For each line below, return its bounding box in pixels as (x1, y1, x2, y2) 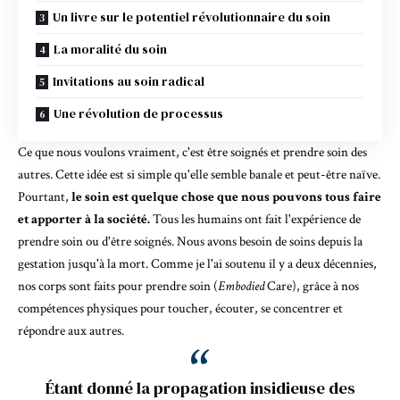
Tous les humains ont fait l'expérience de (153, 211, 361, 228)
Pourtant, (18, 188, 71, 205)
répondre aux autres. (18, 322, 124, 339)
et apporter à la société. (18, 211, 153, 228)
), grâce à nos (292, 278, 359, 295)
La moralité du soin (54, 40, 167, 58)
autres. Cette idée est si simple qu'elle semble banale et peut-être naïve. (18, 166, 380, 183)
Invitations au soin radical (53, 72, 204, 90)
